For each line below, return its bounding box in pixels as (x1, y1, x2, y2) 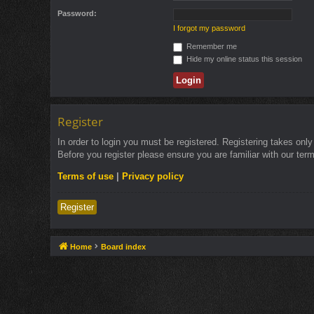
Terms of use (57, 170, 114, 182)
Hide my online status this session (184, 54, 302, 63)
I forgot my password (173, 23, 245, 32)
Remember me (184, 41, 237, 50)
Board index (101, 242, 146, 251)
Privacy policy (122, 170, 184, 182)
